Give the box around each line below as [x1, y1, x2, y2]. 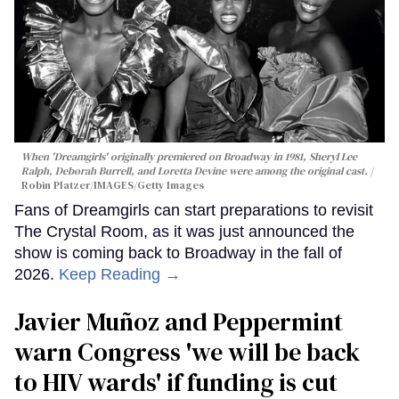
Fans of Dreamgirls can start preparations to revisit [14, 201, 373, 220]
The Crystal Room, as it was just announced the [14, 223, 354, 241]
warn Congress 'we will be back [14, 335, 360, 370]
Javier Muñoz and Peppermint [14, 305, 343, 339]
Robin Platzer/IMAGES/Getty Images [21, 178, 204, 193]
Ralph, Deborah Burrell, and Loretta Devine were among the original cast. [21, 164, 368, 179]
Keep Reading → [59, 265, 181, 284]
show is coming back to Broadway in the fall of [14, 244, 342, 263]
